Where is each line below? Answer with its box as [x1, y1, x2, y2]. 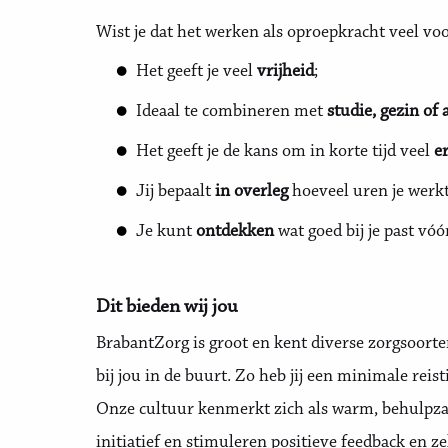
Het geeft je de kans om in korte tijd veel [136, 143, 434, 161]
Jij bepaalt [136, 183, 215, 201]
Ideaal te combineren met [136, 103, 327, 121]
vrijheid [257, 63, 314, 81]
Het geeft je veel [136, 63, 257, 81]
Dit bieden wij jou [96, 297, 238, 317]
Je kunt [136, 223, 196, 241]
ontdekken [196, 223, 274, 241]
